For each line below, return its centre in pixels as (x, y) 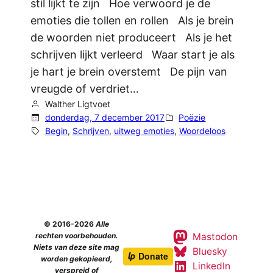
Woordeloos (202, 131)
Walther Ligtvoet (77, 104)
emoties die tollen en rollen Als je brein (133, 21)
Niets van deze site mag (77, 247)
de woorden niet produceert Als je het (132, 38)
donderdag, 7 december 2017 (105, 118)
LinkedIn (211, 266)
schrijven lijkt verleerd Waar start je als (133, 55)
